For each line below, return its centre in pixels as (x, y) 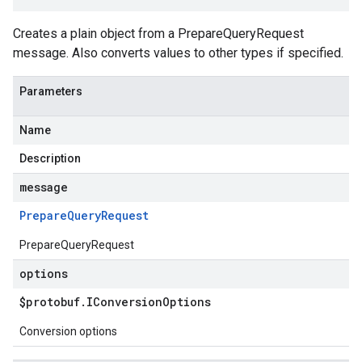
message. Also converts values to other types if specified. (178, 53)
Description (50, 158)
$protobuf (50, 302)
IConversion (124, 302)
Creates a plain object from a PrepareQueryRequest (158, 34)
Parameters (51, 91)
